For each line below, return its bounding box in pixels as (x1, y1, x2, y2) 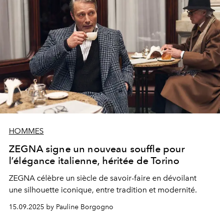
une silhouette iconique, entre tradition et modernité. (9, 185, 197, 194)
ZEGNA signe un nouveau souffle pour (9, 142, 185, 155)
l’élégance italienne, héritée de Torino (9, 154, 180, 166)
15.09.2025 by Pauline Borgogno (9, 202, 113, 211)
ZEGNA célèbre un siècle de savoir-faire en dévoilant (9, 173, 196, 183)
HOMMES (9, 126, 44, 136)
